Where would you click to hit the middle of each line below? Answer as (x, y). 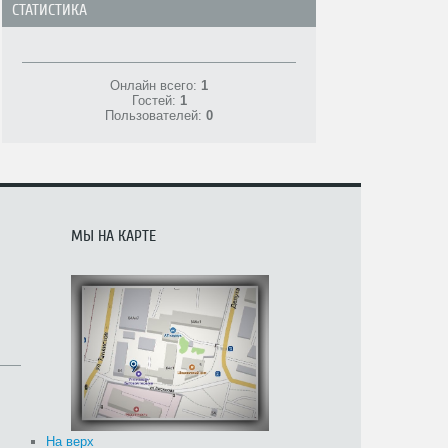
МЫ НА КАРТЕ (113, 236)
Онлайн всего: (155, 85)
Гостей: (155, 100)
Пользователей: (155, 115)
